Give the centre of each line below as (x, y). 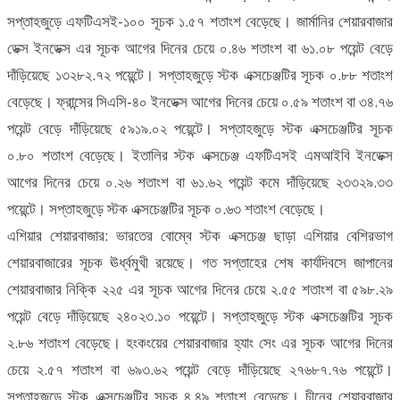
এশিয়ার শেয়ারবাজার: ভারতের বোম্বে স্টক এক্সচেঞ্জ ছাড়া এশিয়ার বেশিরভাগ (200, 236)
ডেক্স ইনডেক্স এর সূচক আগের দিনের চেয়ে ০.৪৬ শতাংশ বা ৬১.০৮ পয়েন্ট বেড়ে (200, 48)
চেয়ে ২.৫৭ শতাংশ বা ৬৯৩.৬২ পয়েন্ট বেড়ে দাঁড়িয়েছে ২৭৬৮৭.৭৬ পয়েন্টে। (200, 370)
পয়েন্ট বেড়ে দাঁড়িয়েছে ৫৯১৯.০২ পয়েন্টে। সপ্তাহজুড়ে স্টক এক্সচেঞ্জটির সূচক (200, 129)
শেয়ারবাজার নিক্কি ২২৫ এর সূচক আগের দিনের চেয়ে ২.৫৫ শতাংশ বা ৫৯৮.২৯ (200, 289)
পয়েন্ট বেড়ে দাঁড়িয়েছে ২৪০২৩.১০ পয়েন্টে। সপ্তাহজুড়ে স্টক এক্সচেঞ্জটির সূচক (200, 316)
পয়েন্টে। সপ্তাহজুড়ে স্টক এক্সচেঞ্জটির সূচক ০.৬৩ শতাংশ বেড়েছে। (166, 209)
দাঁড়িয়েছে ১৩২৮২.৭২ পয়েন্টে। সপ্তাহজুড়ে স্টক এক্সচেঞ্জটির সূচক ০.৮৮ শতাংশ (200, 75)
